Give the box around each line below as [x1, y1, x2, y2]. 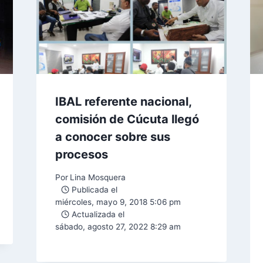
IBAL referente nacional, [55, 95, 191, 109]
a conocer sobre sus [55, 130, 170, 144]
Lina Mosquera [69, 172, 126, 182]
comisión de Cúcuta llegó [55, 112, 199, 127]
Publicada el [72, 184, 118, 194]
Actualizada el [72, 209, 125, 219]
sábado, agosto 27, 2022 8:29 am [55, 221, 181, 231]
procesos [55, 147, 108, 162]
